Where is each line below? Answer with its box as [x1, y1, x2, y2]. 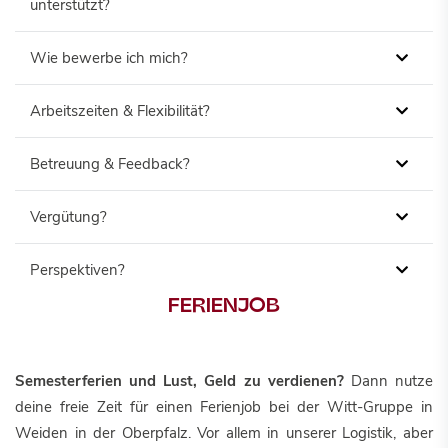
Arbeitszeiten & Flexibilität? [30, 101, 210, 121]
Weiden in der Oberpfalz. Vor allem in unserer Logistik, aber [15, 423, 433, 443]
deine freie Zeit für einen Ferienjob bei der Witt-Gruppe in [15, 397, 433, 417]
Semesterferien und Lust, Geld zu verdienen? [15, 371, 351, 391]
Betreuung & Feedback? [30, 154, 190, 174]
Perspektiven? [30, 260, 125, 280]
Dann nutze [350, 371, 434, 391]
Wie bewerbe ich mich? [30, 48, 188, 68]
